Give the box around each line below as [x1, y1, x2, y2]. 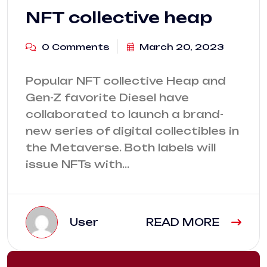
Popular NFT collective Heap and [26, 74, 226, 87]
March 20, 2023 [137, 41, 224, 52]
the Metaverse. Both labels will [26, 141, 216, 154]
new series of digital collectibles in [26, 124, 239, 137]
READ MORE [146, 215, 222, 228]
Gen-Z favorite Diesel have [26, 91, 189, 104]
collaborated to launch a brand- [26, 107, 223, 120]
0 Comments [39, 41, 109, 52]
